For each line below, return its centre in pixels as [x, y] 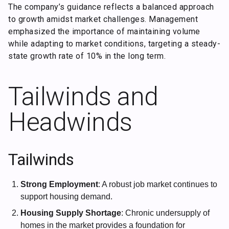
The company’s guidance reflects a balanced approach [111, 7]
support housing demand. [66, 196]
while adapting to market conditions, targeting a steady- [114, 44]
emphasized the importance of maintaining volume [104, 32]
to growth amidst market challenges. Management [103, 19]
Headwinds [70, 122]
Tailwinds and [83, 96]
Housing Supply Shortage [71, 213]
